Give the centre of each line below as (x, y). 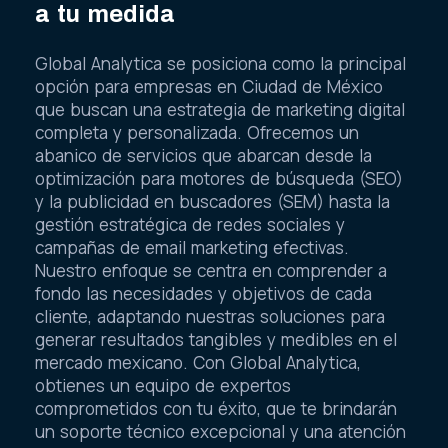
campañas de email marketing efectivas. (192, 247)
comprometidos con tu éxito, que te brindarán (216, 408)
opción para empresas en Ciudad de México (209, 86)
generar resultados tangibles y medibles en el (216, 339)
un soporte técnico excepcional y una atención (220, 431)
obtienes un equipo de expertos (163, 385)
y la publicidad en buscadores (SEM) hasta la (212, 201)
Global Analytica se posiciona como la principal (220, 63)
